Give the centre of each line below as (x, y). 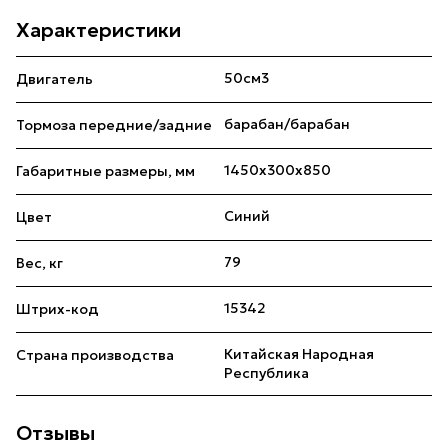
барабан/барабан (287, 124)
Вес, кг (39, 263)
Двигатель (54, 79)
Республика (266, 373)
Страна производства (95, 355)
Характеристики (98, 30)
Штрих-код (57, 309)
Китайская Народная (299, 354)
